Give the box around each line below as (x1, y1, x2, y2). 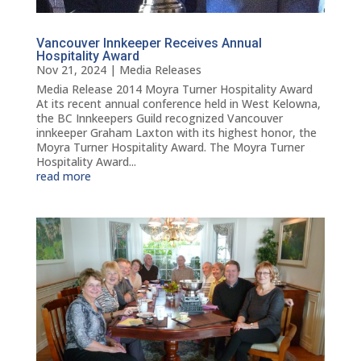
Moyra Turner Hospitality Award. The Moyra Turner (35, 139, 305, 155)
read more (35, 168, 91, 184)
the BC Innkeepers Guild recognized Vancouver (35, 110, 283, 126)
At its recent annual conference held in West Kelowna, (35, 95, 321, 111)
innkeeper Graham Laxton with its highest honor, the (35, 124, 317, 140)
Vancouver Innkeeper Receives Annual (35, 35, 262, 51)
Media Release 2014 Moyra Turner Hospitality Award (35, 81, 313, 97)
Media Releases (118, 61, 201, 77)
